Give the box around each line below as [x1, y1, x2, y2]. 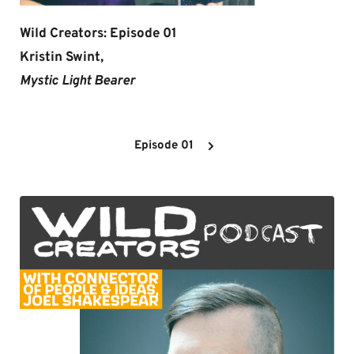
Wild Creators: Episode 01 [20, 25, 177, 43]
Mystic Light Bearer [20, 73, 138, 91]
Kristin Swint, [20, 49, 104, 67]
